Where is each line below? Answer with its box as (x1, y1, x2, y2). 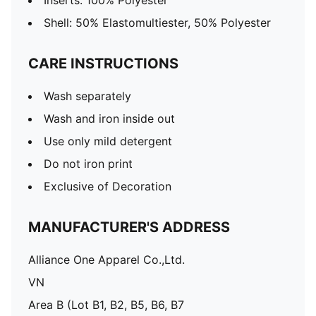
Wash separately (44, 89, 131, 103)
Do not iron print (44, 157, 133, 171)
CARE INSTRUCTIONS (28, 55, 178, 72)
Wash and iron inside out (44, 111, 175, 126)
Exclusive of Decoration (44, 179, 171, 193)
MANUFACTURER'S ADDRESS (28, 219, 230, 236)
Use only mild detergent (44, 134, 172, 148)
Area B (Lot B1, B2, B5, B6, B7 (28, 298, 184, 312)
